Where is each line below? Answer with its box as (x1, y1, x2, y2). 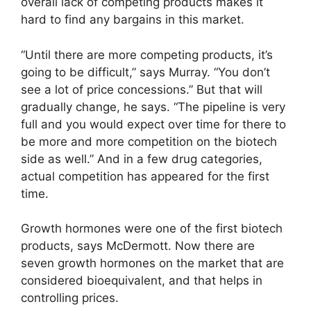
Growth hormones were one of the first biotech (21, 221, 283, 236)
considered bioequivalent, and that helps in (21, 274, 262, 288)
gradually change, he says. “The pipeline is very (21, 99, 285, 114)
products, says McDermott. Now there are (21, 239, 255, 253)
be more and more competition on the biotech (21, 134, 277, 149)
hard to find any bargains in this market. (21, 12, 244, 27)
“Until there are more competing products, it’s (21, 47, 273, 62)
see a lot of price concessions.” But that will (21, 82, 262, 96)
